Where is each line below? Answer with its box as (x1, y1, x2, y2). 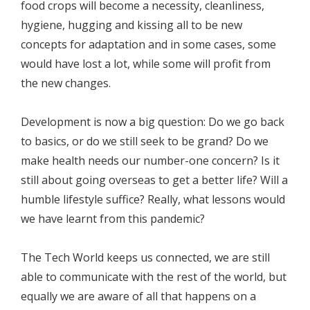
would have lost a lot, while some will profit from (21, 56, 271, 72)
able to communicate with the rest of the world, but (21, 269, 286, 285)
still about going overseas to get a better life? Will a (21, 172, 288, 188)
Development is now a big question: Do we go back (21, 114, 284, 130)
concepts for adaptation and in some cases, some (21, 37, 276, 53)
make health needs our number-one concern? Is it (21, 153, 280, 169)
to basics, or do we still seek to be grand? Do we (21, 134, 268, 149)
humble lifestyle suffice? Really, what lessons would (21, 192, 285, 208)
